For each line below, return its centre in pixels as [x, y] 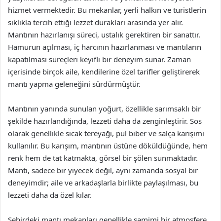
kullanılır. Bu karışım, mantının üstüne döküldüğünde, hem [108, 146]
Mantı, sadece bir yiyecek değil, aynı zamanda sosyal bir [103, 170]
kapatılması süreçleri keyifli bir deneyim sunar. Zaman [99, 59]
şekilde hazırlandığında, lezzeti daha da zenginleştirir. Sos [105, 121]
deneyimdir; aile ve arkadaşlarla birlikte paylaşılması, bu [103, 183]
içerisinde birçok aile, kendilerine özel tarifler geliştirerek [104, 72]
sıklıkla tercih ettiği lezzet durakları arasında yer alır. [95, 22]
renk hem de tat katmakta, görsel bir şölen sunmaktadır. [103, 158]
